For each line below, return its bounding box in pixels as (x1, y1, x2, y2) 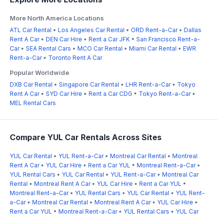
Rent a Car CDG (89, 90, 132, 97)
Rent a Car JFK (89, 35, 130, 43)
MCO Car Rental (77, 44, 123, 52)
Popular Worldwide (10, 69, 69, 76)
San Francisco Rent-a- (136, 35, 200, 43)
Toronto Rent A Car (48, 54, 102, 61)
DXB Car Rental (10, 80, 53, 88)
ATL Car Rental (10, 26, 52, 34)
